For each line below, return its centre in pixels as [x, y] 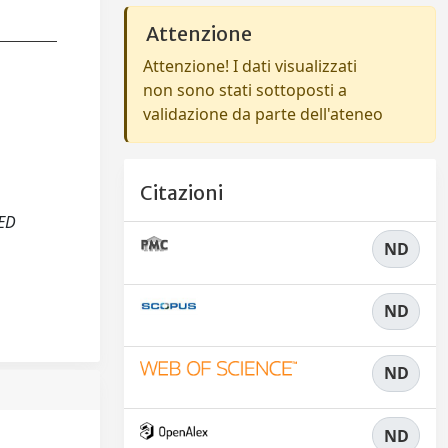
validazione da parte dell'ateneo [263, 114]
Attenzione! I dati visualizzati [250, 66]
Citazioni [181, 193]
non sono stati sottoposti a [245, 90]
